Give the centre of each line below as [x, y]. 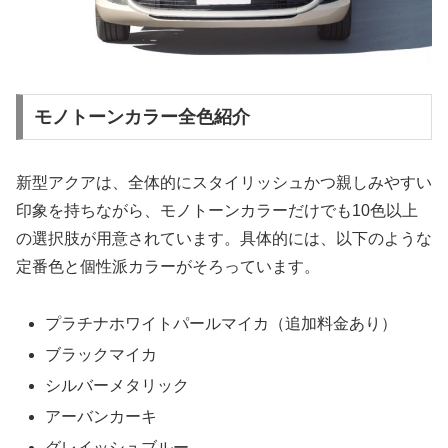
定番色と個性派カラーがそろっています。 [168, 266]
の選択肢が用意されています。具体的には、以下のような [224, 238]
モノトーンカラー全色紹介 [141, 116]
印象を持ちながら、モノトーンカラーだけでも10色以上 [217, 210]
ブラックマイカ [101, 354]
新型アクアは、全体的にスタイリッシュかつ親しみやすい [224, 182]
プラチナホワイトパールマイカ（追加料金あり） [221, 323]
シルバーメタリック [117, 386]
